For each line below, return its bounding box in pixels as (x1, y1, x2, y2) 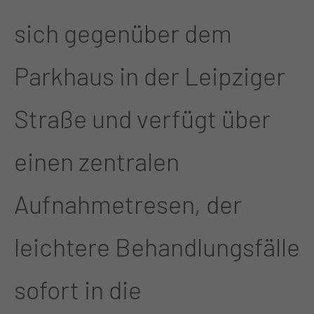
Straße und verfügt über (14, 102, 271, 133)
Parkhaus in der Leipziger (14, 60, 285, 90)
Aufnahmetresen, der (14, 188, 242, 219)
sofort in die (14, 273, 142, 304)
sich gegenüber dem (14, 17, 232, 48)
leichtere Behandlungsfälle (14, 231, 300, 261)
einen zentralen (14, 145, 179, 176)
